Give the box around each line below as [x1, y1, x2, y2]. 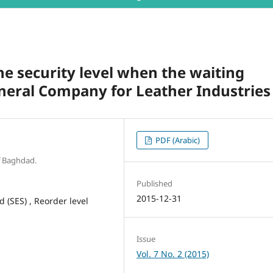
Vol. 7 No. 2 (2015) [136, 248, 210, 260]
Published [136, 178, 173, 190]
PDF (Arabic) [154, 135, 200, 146]
